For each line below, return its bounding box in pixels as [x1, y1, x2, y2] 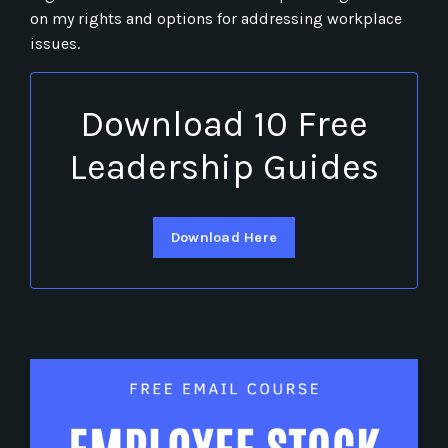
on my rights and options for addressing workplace [30, 8, 402, 28]
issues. [30, 33, 80, 53]
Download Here [170, 228, 278, 246]
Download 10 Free [80, 102, 368, 145]
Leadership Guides [69, 145, 379, 188]
